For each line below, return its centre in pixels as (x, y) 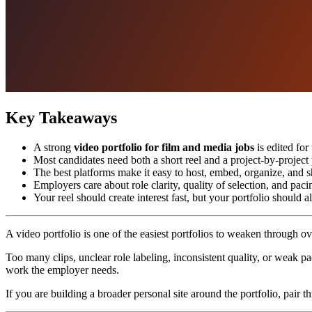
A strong (54, 147)
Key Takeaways (61, 117)
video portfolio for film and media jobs (164, 147)
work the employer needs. (62, 270)
